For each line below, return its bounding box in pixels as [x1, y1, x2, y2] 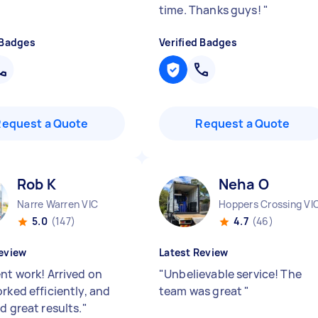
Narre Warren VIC [17, 197, 98, 211]
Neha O [219, 175, 269, 194]
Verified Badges [159, 35, 237, 49]
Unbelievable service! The [164, 266, 302, 282]
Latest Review [159, 246, 229, 259]
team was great [159, 283, 245, 299]
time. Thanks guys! [159, 2, 263, 18]
